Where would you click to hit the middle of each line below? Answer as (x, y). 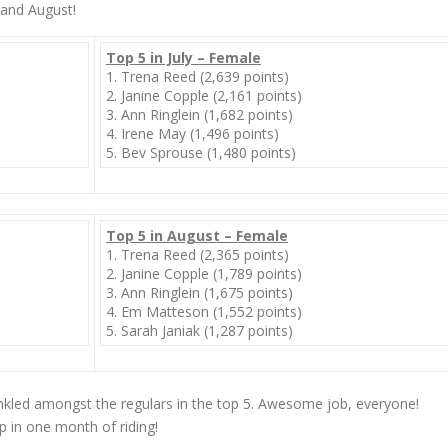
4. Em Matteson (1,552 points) (204, 311)
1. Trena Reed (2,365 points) (197, 254)
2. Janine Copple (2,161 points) (204, 95)
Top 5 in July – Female (183, 57)
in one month (54, 426)
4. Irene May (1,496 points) (192, 133)
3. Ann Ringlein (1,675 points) (199, 292)
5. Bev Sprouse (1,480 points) (201, 152)
